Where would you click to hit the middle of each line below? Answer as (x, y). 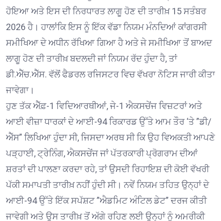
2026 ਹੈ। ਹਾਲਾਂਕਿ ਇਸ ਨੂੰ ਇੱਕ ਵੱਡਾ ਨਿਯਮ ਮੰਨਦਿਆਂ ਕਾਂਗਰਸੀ (106, 27)
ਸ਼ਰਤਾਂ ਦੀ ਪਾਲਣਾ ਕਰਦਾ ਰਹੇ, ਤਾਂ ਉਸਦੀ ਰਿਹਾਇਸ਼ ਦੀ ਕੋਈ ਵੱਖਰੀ (108, 169)
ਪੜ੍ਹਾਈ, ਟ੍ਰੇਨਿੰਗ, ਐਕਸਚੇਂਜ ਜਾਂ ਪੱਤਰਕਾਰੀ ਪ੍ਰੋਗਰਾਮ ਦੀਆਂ (102, 153)
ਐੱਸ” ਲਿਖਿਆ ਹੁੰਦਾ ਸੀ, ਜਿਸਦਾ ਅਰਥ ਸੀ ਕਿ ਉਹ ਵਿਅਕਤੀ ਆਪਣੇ (110, 137)
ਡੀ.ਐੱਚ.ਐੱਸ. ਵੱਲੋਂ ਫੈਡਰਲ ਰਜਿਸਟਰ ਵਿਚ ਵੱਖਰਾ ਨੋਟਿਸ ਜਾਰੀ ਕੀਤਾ (110, 74)
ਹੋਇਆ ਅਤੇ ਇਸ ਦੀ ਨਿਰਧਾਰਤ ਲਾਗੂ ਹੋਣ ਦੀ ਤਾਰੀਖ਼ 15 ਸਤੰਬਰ (106, 11)
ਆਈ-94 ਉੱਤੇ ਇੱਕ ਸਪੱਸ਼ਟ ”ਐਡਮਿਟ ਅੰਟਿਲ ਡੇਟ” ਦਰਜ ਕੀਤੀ (106, 200)
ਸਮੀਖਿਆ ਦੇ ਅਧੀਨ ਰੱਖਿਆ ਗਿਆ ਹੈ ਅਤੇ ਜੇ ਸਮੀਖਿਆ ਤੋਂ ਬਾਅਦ (109, 42)
